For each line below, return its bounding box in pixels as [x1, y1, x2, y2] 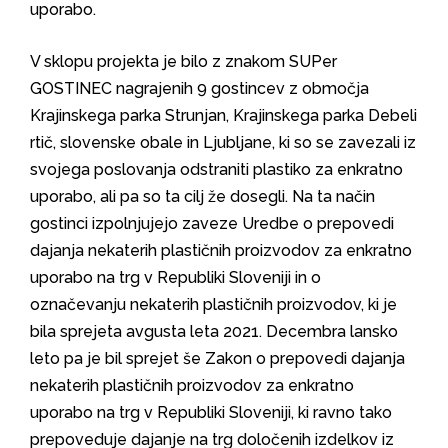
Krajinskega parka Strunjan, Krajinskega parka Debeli [30, 106, 417, 125]
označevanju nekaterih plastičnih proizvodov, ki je [30, 295, 397, 314]
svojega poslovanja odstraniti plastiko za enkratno [30, 160, 403, 179]
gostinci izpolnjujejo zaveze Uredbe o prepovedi [30, 214, 394, 233]
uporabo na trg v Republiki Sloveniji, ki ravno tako [30, 403, 392, 422]
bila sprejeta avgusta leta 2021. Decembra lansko [30, 322, 398, 341]
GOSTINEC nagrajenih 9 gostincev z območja [30, 79, 369, 98]
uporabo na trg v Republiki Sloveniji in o [30, 268, 321, 287]
